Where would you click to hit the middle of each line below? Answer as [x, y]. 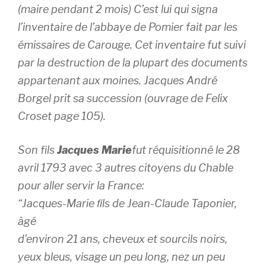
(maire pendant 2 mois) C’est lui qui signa [118, 9]
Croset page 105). [62, 116]
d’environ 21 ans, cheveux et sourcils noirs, [123, 239]
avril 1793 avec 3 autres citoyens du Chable [126, 168]
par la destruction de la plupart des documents [133, 63]
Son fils [37, 150]
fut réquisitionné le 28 [186, 150]
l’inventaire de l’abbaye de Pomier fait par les [128, 27]
